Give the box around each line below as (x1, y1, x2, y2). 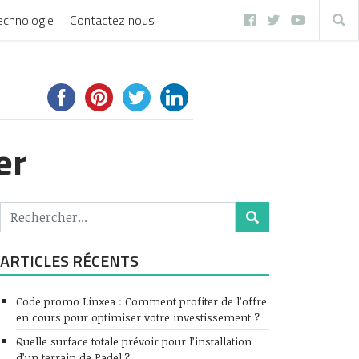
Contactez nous (69, 10, 155, 30)
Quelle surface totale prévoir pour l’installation (16, 333, 252, 349)
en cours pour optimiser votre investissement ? (16, 309, 260, 325)
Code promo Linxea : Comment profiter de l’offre (16, 292, 267, 309)
